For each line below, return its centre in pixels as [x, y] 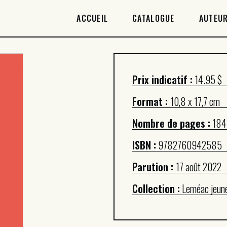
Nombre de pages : [171, 123]
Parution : [154, 167]
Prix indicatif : [162, 80]
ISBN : [144, 145]
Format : [151, 101]
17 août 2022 [199, 167]
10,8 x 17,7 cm [195, 101]
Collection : [156, 188]
